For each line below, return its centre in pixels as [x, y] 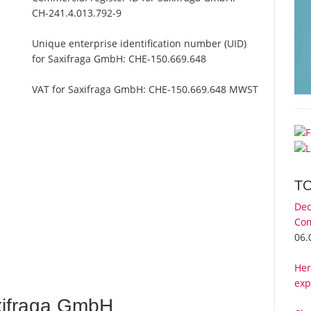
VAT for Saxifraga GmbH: [91, 90]
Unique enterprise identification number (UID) [140, 44]
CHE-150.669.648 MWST [204, 90]
